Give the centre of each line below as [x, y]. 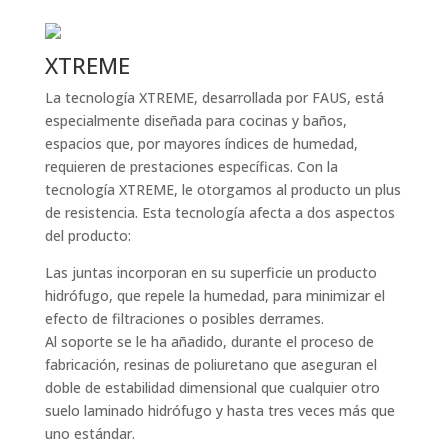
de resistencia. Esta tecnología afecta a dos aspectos [219, 212]
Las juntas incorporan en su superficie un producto [210, 272]
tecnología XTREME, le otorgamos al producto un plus [222, 189]
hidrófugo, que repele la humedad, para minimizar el [214, 295]
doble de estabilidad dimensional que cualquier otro [212, 387]
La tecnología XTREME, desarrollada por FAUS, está [214, 97]
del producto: [87, 235]
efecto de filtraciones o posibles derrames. [184, 318]
